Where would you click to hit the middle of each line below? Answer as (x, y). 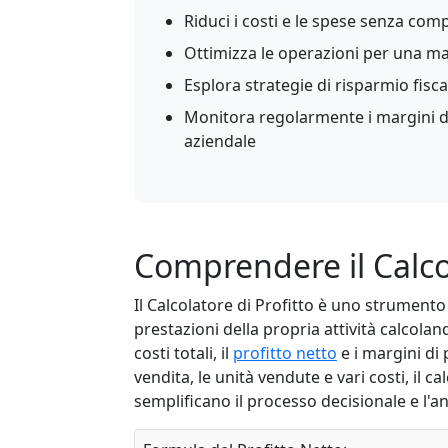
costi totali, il (183, 353)
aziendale (220, 141)
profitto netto (285, 353)
